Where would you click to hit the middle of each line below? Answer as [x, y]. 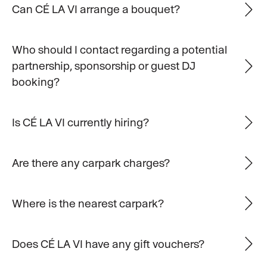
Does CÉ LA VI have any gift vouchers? [108, 243]
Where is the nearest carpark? [88, 203]
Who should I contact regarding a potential [119, 50]
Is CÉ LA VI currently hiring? [80, 122]
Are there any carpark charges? [91, 162]
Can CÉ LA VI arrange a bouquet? [96, 9]
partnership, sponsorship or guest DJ [103, 66]
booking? [35, 82]
